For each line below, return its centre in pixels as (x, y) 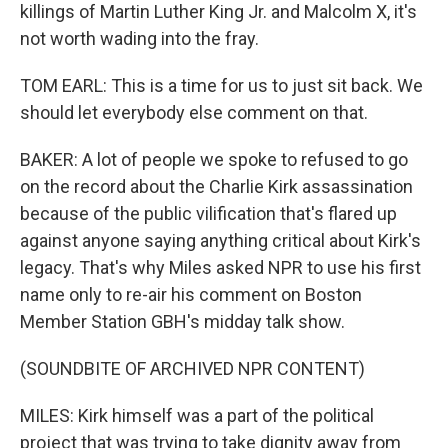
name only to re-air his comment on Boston (191, 294)
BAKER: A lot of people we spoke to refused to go (214, 159)
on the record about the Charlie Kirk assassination (216, 186)
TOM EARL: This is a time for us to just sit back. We (221, 85)
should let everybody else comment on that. (194, 112)
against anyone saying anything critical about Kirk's (220, 240)
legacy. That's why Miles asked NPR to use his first (220, 267)
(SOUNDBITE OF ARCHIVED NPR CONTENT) (192, 368)
